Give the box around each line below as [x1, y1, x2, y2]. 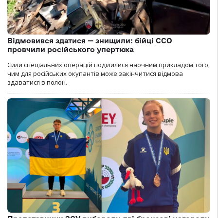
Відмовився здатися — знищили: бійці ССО [7, 36, 172, 45]
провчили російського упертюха [7, 45, 134, 54]
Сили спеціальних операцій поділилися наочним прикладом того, [7, 60, 210, 70]
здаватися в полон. [7, 78, 67, 87]
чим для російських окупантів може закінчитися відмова [7, 69, 183, 78]
